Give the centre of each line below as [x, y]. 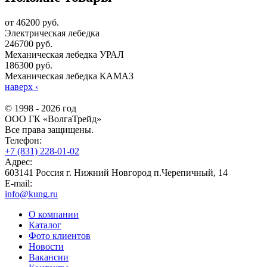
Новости [46, 246]
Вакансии [49, 257]
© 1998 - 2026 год [41, 108]
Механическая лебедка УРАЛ [64, 54]
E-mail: [18, 183]
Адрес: [18, 162]
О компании [54, 214]
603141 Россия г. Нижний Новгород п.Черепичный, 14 [116, 172]
